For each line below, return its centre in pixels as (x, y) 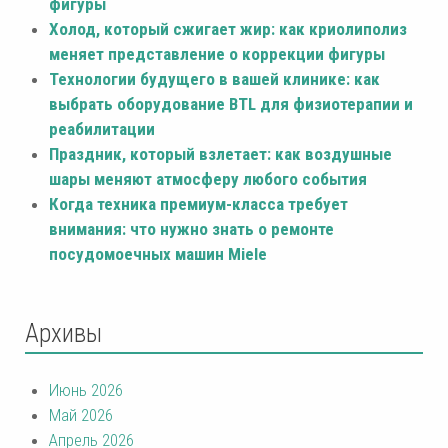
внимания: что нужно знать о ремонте (191, 229)
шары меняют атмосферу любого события (208, 179)
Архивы (63, 334)
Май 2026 (81, 415)
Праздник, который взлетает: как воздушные (220, 154)
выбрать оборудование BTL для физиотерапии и (231, 104)
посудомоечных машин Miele (158, 254)
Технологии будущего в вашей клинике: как (214, 79)
